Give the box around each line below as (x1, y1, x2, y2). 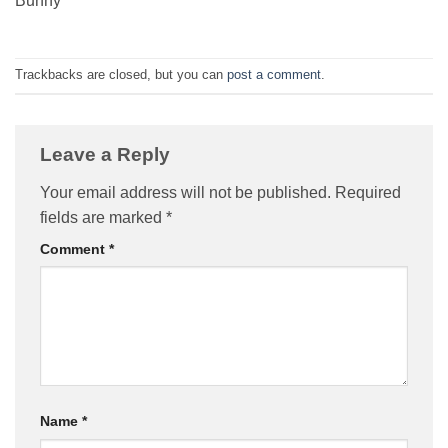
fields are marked (40, 208, 166, 226)
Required (335, 183, 401, 201)
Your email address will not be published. (40, 183, 331, 201)
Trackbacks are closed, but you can (15, 67, 227, 83)
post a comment (227, 67, 321, 83)
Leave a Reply (40, 144, 175, 166)
